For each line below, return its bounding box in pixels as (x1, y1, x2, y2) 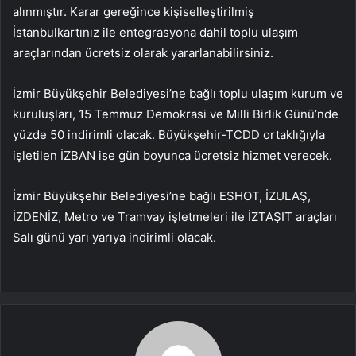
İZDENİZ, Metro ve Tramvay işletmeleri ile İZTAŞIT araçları (13, 209, 337, 225)
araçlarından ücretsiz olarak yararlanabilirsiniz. (13, 45, 273, 61)
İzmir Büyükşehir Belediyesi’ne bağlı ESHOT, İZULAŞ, (13, 188, 311, 204)
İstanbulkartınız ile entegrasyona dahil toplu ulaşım (13, 25, 298, 41)
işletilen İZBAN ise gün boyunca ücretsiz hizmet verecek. (13, 148, 332, 164)
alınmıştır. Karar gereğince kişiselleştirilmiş (13, 4, 254, 20)
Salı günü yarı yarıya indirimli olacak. (13, 230, 216, 246)
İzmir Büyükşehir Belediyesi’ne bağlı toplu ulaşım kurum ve (13, 86, 343, 102)
